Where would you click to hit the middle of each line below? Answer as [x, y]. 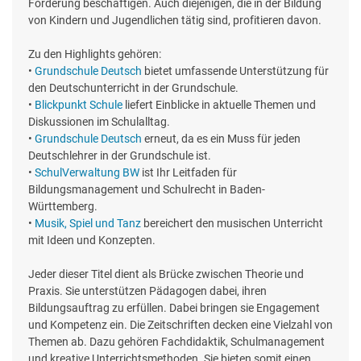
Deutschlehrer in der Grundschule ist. [120, 155]
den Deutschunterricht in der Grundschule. [133, 87]
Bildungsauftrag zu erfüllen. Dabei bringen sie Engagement [174, 307]
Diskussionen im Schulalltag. [99, 121]
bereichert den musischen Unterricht [232, 223]
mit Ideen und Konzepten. [92, 240]
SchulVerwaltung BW [87, 172]
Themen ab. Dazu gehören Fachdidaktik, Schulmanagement [176, 341]
